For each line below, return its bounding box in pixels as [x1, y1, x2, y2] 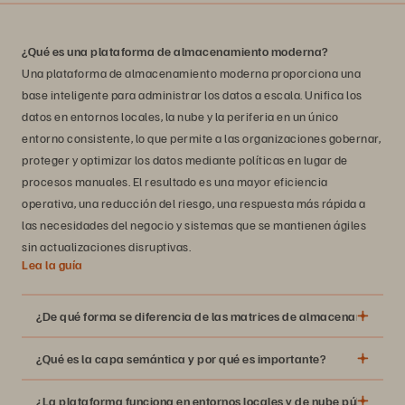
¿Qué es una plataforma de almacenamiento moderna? [22, 43, 328, 60]
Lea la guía [22, 257, 83, 273]
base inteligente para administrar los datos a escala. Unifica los [22, 87, 363, 103]
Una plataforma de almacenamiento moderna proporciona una [22, 65, 361, 81]
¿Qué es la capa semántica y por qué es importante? [36, 350, 325, 366]
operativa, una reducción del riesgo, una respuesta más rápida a [22, 195, 366, 212]
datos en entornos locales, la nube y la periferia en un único [22, 108, 339, 125]
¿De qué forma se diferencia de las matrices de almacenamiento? [36, 307, 400, 324]
